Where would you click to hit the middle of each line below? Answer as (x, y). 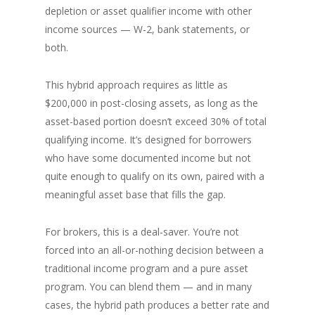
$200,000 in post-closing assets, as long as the (152, 103)
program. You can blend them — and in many (148, 286)
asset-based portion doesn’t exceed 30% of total (156, 121)
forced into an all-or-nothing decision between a (154, 250)
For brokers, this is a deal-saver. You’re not (142, 231)
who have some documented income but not (148, 157)
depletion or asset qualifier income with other (148, 11)
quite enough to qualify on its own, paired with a (155, 176)
